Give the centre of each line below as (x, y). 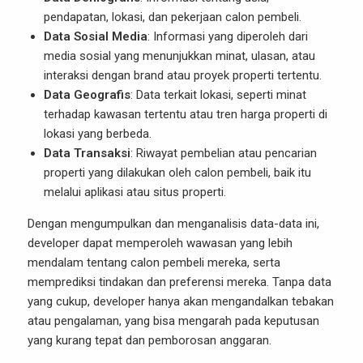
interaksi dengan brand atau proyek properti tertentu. (183, 75)
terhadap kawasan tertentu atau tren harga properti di (186, 114)
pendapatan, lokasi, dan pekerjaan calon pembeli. (173, 17)
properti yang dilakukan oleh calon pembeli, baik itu (177, 173)
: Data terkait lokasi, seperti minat (218, 95)
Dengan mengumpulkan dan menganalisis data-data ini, (173, 224)
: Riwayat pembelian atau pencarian (224, 153)
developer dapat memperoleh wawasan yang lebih (160, 243)
